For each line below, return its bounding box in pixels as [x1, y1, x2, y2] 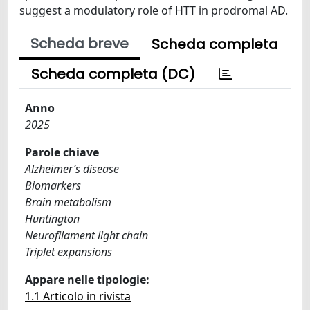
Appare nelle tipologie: [25, 271, 149, 287]
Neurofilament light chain [25, 227, 148, 243]
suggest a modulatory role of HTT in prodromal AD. [19, 2, 288, 18]
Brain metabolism [25, 194, 111, 210]
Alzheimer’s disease [25, 161, 119, 176]
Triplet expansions [25, 244, 112, 259]
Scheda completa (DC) [31, 64, 195, 84]
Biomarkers [25, 177, 81, 193]
